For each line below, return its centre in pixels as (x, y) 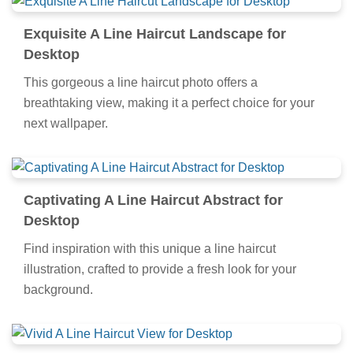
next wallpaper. (66, 123)
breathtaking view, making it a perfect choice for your (169, 102)
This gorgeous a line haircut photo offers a (141, 82)
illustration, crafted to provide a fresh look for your (160, 269)
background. (58, 289)
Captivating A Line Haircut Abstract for (153, 200)
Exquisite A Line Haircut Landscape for (155, 33)
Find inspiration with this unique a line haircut (150, 248)
